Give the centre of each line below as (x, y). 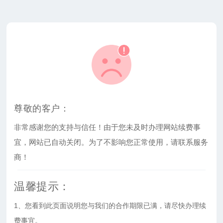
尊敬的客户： (42, 108)
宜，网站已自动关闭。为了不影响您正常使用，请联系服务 (111, 142)
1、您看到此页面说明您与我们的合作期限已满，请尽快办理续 (110, 205)
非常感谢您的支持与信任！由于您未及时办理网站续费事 (108, 127)
